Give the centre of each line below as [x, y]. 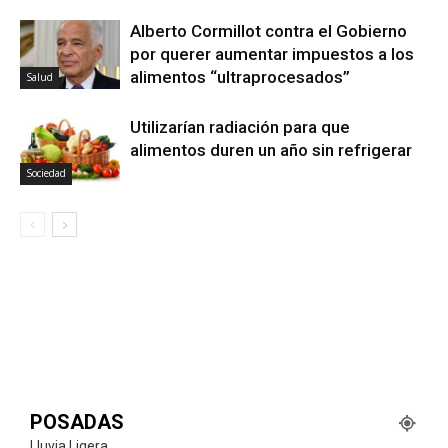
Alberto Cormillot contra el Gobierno [268, 30]
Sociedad [46, 172]
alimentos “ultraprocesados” [240, 76]
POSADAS [77, 421]
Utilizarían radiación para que [240, 126]
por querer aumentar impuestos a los [272, 53]
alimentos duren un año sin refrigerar [271, 149]
